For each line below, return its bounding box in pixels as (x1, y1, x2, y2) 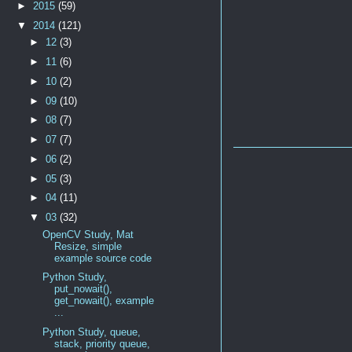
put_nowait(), (53, 283, 112, 295)
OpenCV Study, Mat (42, 228, 134, 240)
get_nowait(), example (53, 295, 154, 307)
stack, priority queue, (53, 338, 150, 350)
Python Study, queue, (42, 326, 141, 339)
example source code (53, 251, 152, 264)
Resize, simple (53, 240, 122, 252)
